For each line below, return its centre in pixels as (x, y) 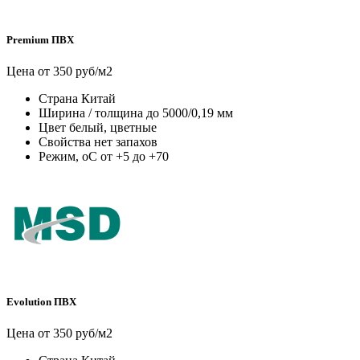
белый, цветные (113, 127)
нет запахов (126, 141)
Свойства (65, 141)
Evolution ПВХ (41, 302)
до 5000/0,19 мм (190, 112)
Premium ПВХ (40, 39)
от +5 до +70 (135, 156)
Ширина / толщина (91, 112)
